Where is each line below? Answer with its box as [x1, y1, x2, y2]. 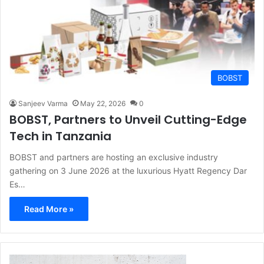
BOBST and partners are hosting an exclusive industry [9, 152, 218, 163]
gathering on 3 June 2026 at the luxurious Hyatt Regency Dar [9, 166, 247, 176]
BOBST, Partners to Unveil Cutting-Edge [9, 111, 247, 128]
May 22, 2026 [80, 99, 126, 108]
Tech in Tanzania [9, 128, 111, 145]
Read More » [24, 204, 74, 214]
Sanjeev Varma [18, 99, 68, 108]
